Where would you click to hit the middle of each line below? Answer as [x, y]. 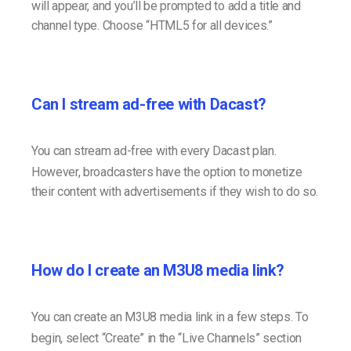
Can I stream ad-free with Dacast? [149, 105]
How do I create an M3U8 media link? [158, 271]
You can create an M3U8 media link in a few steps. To [170, 317]
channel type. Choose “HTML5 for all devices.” [152, 26]
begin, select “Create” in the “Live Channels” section [167, 338]
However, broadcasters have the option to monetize [167, 172]
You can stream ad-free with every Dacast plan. [154, 151]
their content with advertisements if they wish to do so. [175, 192]
